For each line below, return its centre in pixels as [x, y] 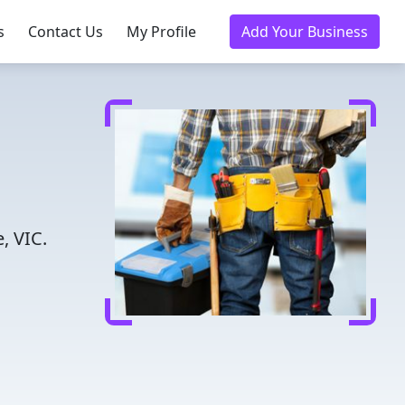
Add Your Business [305, 32]
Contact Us [66, 32]
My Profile [161, 32]
